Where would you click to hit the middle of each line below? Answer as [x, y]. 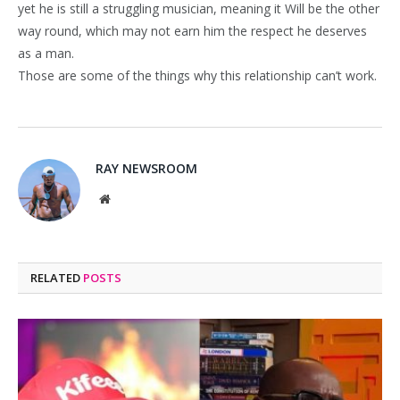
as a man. [46, 53]
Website [129, 198]
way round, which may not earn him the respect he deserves [192, 30]
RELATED [57, 277]
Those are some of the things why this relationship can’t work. [197, 75]
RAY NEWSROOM [146, 168]
